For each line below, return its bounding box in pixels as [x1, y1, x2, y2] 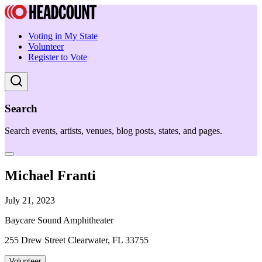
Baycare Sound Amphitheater [5, 215, 113, 226]
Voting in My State [28, 31, 98, 41]
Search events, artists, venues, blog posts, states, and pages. [5, 126, 222, 136]
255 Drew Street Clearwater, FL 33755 [5, 235, 149, 246]
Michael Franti [5, 168, 96, 184]
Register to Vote [28, 52, 87, 62]
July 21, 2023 [5, 195, 55, 206]
